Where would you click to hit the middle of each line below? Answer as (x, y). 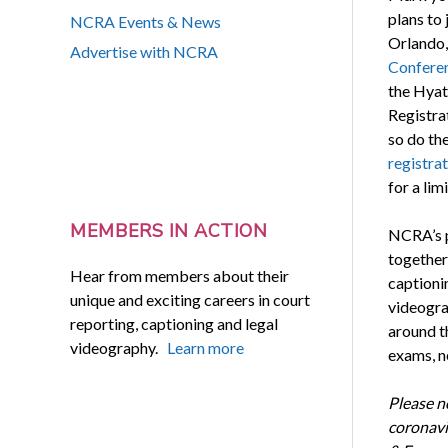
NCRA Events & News (146, 22)
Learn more (206, 347)
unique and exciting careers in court (190, 299)
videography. (119, 347)
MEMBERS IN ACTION (169, 231)
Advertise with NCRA (144, 52)
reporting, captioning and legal (174, 323)
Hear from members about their (180, 275)
